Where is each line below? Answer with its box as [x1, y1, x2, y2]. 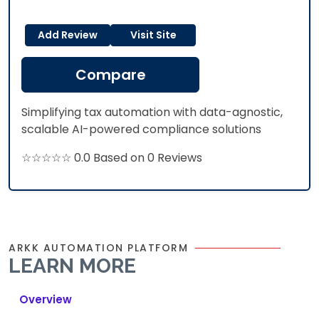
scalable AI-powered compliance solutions [21, 121, 261, 137]
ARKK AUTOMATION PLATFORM [9, 241, 188, 255]
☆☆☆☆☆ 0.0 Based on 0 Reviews [21, 150, 202, 166]
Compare [75, 65, 146, 85]
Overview [19, 292, 72, 307]
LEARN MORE [9, 254, 136, 278]
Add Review [38, 28, 98, 42]
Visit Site [130, 28, 177, 42]
